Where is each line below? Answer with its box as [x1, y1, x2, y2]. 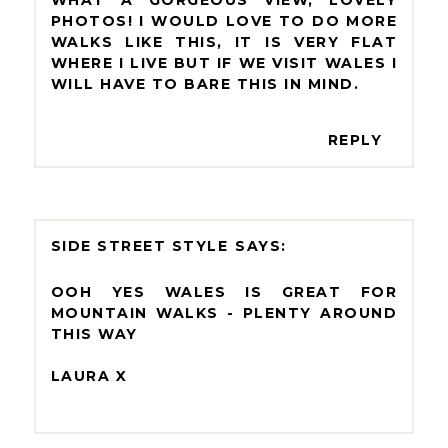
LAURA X [50, 366, 128, 385]
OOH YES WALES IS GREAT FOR [50, 282, 398, 301]
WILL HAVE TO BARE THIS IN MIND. [50, 74, 360, 93]
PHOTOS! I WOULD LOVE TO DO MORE [50, 11, 398, 30]
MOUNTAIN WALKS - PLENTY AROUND [50, 303, 398, 322]
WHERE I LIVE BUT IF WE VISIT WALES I [50, 53, 398, 72]
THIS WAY [50, 324, 138, 343]
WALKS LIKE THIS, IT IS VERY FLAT [50, 32, 398, 51]
